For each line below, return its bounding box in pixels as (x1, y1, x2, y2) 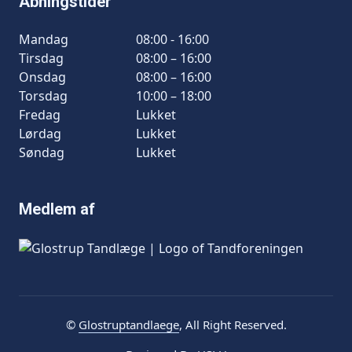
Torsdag (19, 87, 68, 104)
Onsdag (19, 68, 66, 86)
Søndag (19, 144, 64, 161)
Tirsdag (19, 49, 64, 67)
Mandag (19, 31, 68, 48)
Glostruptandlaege (78, 316, 179, 332)
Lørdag (19, 125, 61, 142)
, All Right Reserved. (178, 316, 287, 332)
